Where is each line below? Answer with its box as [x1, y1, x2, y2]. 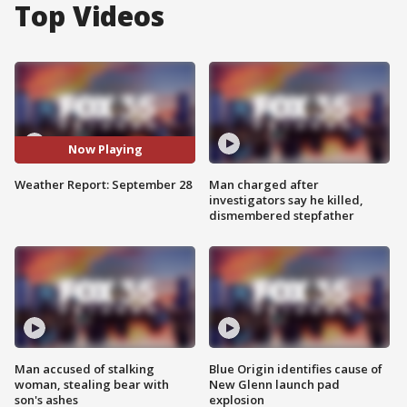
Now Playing [67, 141, 143, 158]
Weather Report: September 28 [15, 175, 192, 193]
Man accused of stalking [15, 360, 154, 377]
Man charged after [209, 175, 319, 193]
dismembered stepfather [209, 206, 354, 223]
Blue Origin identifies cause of [209, 360, 382, 377]
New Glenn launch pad [209, 375, 340, 392]
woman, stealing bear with [15, 375, 169, 392]
